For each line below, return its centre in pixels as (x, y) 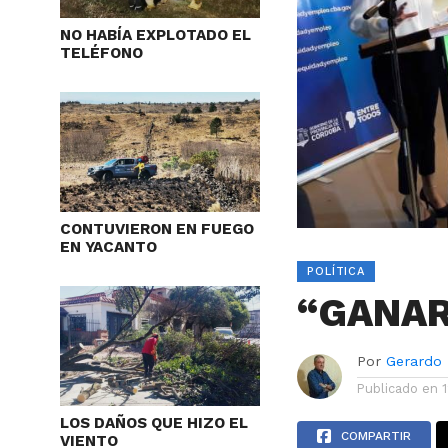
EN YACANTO (108, 247)
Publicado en (398, 388)
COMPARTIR (376, 435)
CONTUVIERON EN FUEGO (157, 229)
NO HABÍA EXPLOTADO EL (155, 35)
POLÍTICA (336, 271)
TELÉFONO (101, 53)
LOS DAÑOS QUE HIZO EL (154, 423)
